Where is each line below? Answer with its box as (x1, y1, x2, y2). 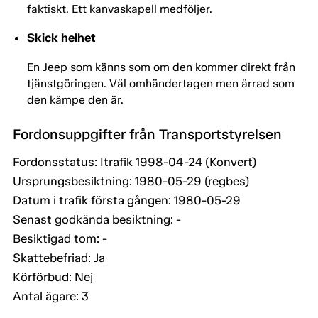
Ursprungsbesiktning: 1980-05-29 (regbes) (13, 174, 249, 189)
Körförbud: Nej (13, 270, 93, 285)
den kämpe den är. (27, 93, 124, 107)
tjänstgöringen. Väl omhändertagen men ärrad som (27, 77, 295, 91)
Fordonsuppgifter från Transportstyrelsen (13, 126, 282, 143)
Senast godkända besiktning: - (13, 212, 181, 227)
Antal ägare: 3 (13, 289, 89, 304)
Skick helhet (27, 31, 96, 45)
